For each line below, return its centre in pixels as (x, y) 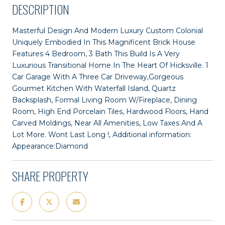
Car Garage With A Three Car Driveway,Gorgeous (98, 77)
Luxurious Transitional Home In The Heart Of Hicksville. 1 (110, 65)
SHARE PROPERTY (50, 176)
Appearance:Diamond (50, 146)
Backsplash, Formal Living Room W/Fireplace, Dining (104, 100)
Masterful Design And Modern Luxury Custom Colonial (107, 30)
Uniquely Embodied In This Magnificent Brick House (104, 42)
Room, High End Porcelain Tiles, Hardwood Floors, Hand (110, 111)
